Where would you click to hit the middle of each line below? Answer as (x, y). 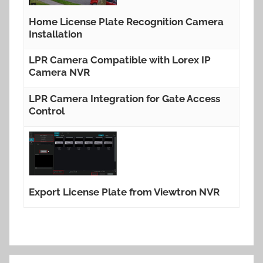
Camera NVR (59, 73)
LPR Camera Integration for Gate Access (124, 98)
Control (47, 111)
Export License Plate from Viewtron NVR (124, 192)
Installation (55, 34)
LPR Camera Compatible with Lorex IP (120, 60)
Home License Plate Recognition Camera (126, 21)
